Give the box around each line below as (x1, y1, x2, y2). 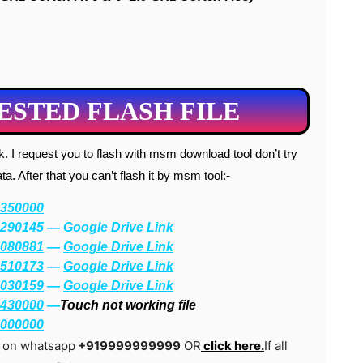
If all (264, 338, 288, 353)
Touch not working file (60, 298, 196, 312)
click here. (201, 338, 264, 353)
